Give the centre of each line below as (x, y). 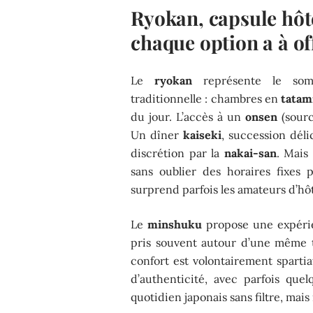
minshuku (175, 224)
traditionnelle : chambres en (206, 98)
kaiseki (203, 134)
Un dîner (157, 134)
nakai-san (250, 153)
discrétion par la (177, 153)
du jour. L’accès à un (188, 116)
